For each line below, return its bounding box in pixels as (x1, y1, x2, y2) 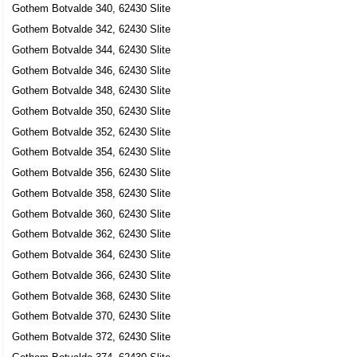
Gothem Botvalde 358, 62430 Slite (12, 186, 171, 199)
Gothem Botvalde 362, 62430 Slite (12, 228, 171, 241)
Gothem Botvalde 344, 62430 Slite (12, 43, 171, 56)
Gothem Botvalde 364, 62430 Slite (12, 249, 171, 261)
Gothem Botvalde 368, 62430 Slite (12, 289, 171, 302)
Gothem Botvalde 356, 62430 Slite (12, 167, 171, 179)
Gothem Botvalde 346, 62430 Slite (12, 64, 171, 76)
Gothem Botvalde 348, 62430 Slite (12, 84, 171, 97)
